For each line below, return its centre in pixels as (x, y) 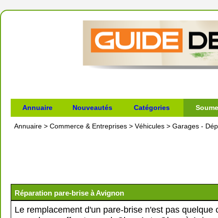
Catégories (152, 108)
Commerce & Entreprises (88, 126)
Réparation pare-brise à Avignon (69, 193)
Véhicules (150, 126)
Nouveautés (92, 108)
